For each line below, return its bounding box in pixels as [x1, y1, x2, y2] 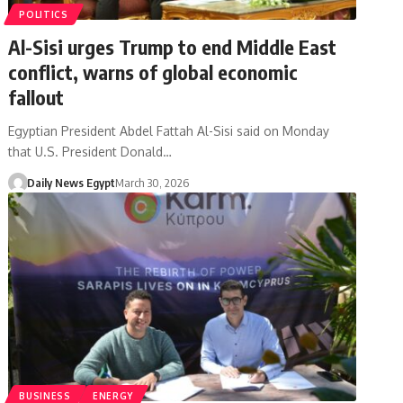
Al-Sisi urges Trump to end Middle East [8, 33, 337, 59]
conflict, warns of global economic [8, 58, 299, 85]
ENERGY [92, 390, 134, 401]
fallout [8, 84, 65, 110]
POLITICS [19, 8, 68, 20]
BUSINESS [19, 390, 71, 401]
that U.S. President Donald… [8, 143, 173, 159]
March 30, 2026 [114, 175, 189, 190]
